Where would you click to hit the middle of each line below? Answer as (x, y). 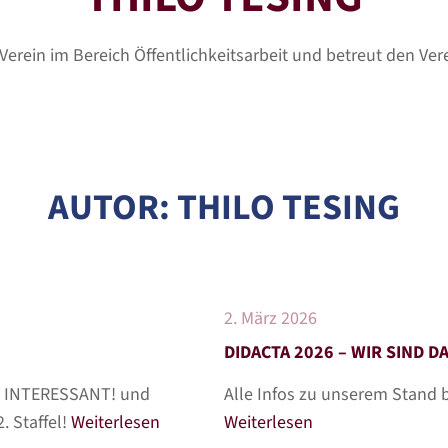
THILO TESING (288, 207)
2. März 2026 (270, 318)
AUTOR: (112, 207)
